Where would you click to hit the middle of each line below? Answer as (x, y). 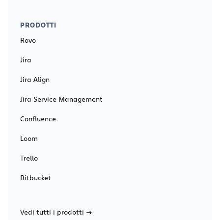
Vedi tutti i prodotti (52, 212)
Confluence (38, 118)
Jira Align (35, 79)
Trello (29, 158)
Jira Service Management (61, 99)
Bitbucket (36, 177)
